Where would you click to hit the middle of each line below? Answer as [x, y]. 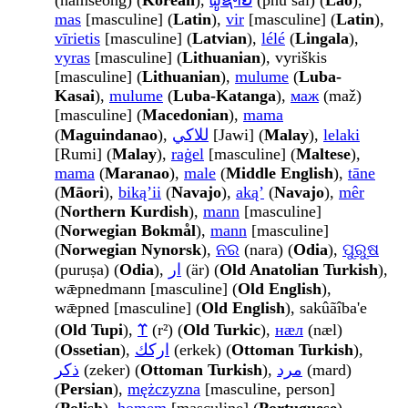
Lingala [322, 39]
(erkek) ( [200, 350]
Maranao [137, 173]
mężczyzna [164, 389]
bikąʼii [140, 193]
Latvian [219, 39]
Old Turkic [222, 330]
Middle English [280, 173]
